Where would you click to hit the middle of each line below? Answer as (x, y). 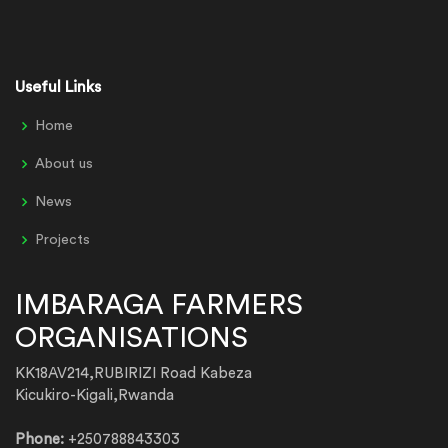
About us (64, 164)
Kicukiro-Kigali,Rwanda (94, 395)
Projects (62, 240)
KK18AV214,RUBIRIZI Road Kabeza (133, 373)
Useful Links (58, 87)
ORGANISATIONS (131, 338)
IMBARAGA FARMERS (159, 305)
